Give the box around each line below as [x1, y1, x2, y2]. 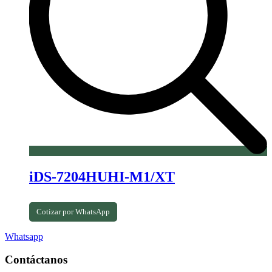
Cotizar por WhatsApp [36, 206, 110, 216]
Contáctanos [5, 253, 67, 267]
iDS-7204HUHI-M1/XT [29, 168, 175, 185]
